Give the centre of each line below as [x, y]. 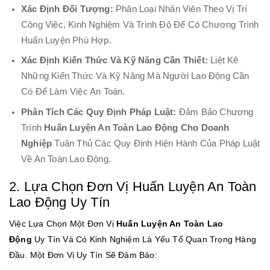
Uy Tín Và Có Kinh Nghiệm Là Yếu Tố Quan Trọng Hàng [144, 239]
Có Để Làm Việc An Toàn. [73, 92]
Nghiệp [37, 143]
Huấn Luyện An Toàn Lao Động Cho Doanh [137, 127]
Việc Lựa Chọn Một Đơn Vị [63, 223]
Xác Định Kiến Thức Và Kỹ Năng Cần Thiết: [115, 61]
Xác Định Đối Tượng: [67, 9]
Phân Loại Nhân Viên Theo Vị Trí [180, 9]
